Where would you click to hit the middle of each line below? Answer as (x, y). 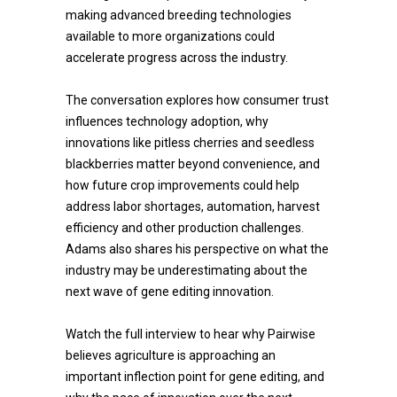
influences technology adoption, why (167, 121)
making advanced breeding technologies (179, 15)
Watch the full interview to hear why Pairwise (191, 334)
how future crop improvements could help (183, 185)
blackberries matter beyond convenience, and (193, 164)
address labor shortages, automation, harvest (193, 206)
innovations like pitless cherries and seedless (190, 143)
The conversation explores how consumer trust (197, 100)
